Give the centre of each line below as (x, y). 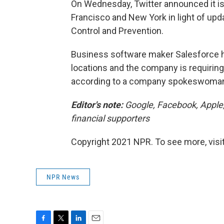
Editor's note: (97, 104)
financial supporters (110, 118)
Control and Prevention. (117, 30)
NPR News (63, 177)
